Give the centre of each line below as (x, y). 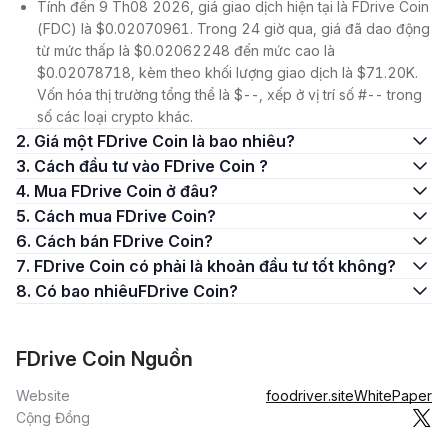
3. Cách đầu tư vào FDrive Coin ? (151, 166)
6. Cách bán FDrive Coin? (124, 241)
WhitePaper (393, 395)
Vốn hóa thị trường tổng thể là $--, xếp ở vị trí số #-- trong (229, 94)
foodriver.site (310, 395)
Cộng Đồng (53, 417)
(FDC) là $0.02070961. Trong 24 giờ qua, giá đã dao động (233, 28)
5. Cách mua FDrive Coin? (125, 216)
